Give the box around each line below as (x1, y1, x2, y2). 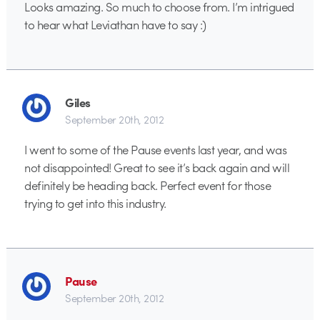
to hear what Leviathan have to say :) (24, 16, 206, 34)
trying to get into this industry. (24, 194, 166, 211)
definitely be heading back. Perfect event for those (24, 176, 271, 194)
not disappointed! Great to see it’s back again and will (24, 158, 290, 176)
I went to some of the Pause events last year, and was (24, 140, 287, 158)
